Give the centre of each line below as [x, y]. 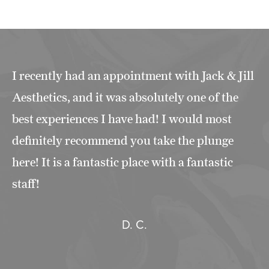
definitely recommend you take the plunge [123, 141]
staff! [26, 184]
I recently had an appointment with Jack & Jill [133, 76]
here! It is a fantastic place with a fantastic [122, 162]
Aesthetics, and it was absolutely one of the [125, 98]
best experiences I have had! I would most [122, 119]
